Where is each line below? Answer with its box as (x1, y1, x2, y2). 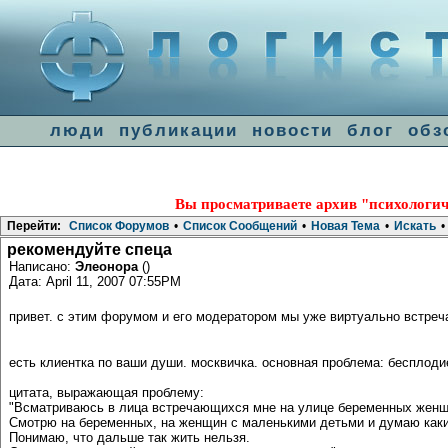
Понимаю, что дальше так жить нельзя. (9, 429, 250, 445)
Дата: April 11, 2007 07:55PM (9, 273, 181, 289)
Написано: (9, 258, 75, 274)
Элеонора (75, 258, 142, 274)
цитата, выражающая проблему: (9, 384, 204, 400)
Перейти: (7, 218, 61, 233)
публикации (119, 121, 238, 140)
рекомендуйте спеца (7, 240, 172, 258)
